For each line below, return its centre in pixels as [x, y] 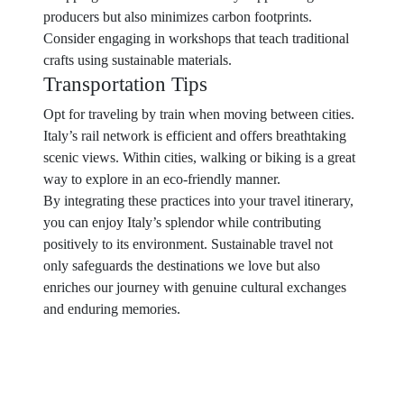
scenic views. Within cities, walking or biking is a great [199, 157]
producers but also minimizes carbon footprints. [178, 17]
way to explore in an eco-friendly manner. [162, 179]
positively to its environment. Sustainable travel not [188, 244]
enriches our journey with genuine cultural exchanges [195, 287]
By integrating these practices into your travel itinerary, [198, 201]
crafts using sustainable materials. [138, 60]
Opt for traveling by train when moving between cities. [199, 114]
